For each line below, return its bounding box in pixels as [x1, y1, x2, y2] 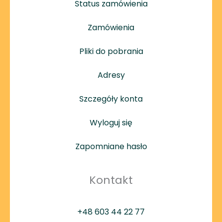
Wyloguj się [90, 116, 132, 128]
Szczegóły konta [79, 93, 143, 105]
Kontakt [89, 172, 133, 188]
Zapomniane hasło [75, 140, 147, 152]
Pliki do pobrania [79, 45, 143, 57]
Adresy [97, 69, 125, 81]
